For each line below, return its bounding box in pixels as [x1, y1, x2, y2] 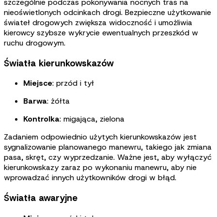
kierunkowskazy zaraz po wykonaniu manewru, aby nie [4, 162, 197, 173]
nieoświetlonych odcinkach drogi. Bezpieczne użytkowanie [4, 7, 211, 17]
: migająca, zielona [60, 114, 124, 124]
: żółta [47, 96, 70, 107]
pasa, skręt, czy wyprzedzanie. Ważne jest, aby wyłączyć [4, 152, 212, 163]
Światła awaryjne [4, 192, 77, 204]
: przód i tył [52, 78, 94, 89]
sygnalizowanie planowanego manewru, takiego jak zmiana [4, 142, 212, 153]
